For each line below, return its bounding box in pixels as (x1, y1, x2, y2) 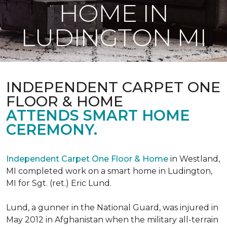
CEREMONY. (6, 121, 97, 138)
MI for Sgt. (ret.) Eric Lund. (6, 178, 111, 188)
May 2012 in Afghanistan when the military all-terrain (6, 215, 218, 224)
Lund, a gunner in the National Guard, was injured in (6, 203, 218, 212)
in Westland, (168, 154, 220, 164)
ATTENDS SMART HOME (6, 106, 190, 124)
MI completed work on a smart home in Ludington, (6, 166, 212, 176)
